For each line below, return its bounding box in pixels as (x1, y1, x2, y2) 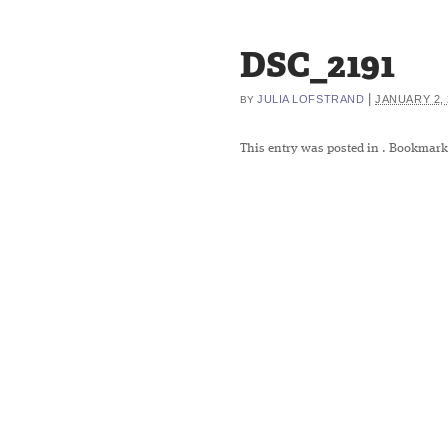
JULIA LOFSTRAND (257, 93, 365, 105)
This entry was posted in (240, 142, 382, 155)
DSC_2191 (240, 42, 395, 88)
